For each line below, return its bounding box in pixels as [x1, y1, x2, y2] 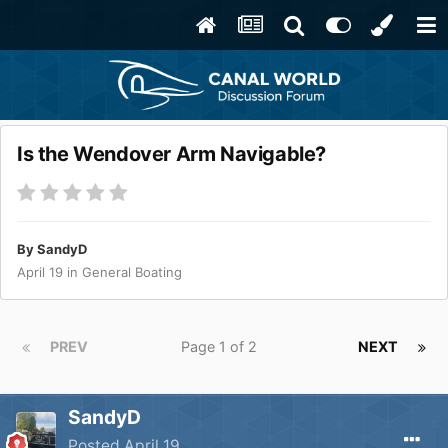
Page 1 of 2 [181, 338, 265, 356]
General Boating [82, 264, 182, 281]
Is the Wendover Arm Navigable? [17, 142, 326, 167]
